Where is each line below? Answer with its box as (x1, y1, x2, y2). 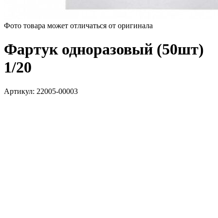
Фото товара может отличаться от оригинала (4, 21, 153, 30)
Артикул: (4, 87, 36, 95)
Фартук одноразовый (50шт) (4, 40, 204, 58)
